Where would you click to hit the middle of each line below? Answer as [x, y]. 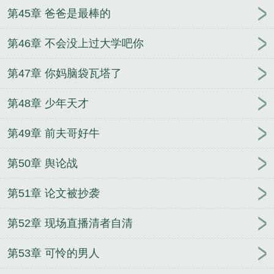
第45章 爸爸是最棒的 [59, 14]
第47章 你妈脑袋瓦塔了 [65, 74]
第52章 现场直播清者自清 [70, 224]
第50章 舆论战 [43, 164]
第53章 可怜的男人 [54, 254]
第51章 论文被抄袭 [54, 194]
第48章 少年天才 [48, 104]
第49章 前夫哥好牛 [54, 134]
